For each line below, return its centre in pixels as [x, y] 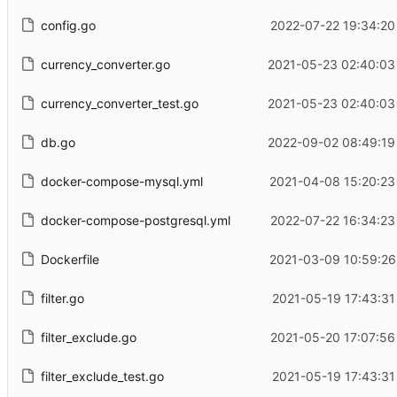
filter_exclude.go [88, 337]
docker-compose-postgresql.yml [135, 220]
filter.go [62, 298]
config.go [68, 25]
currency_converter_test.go [119, 103]
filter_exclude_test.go [102, 376]
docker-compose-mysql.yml [121, 181]
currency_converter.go [105, 64]
